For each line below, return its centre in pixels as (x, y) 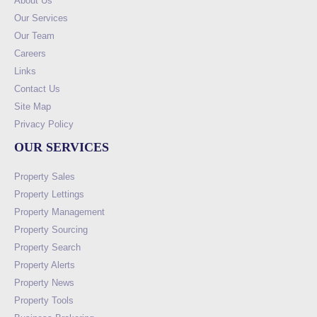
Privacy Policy (44, 124)
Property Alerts (45, 265)
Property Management (59, 212)
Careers (30, 53)
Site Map (33, 106)
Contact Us (37, 88)
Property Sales (45, 176)
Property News (44, 282)
